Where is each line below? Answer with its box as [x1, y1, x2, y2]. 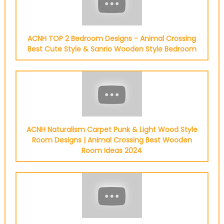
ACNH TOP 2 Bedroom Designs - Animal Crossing [27, 33, 196, 43]
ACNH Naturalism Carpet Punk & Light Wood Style [26, 124, 197, 134]
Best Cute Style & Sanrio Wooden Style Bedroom [27, 44, 196, 54]
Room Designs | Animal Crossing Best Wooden [31, 135, 192, 145]
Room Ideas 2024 [81, 145, 142, 155]
